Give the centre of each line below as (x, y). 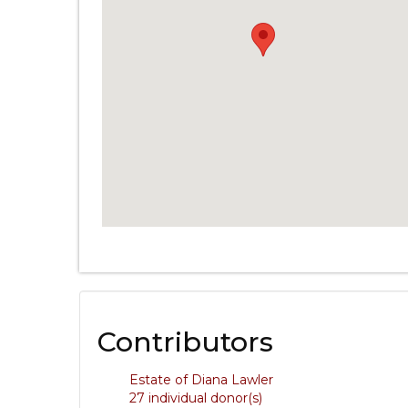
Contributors (185, 342)
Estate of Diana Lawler (201, 380)
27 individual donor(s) (196, 398)
